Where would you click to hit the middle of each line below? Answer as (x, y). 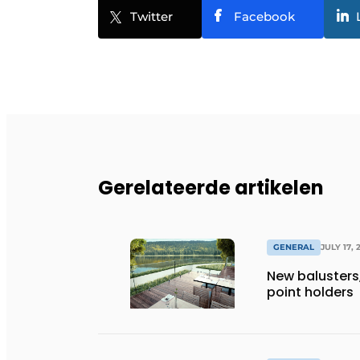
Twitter (151, 16)
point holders (310, 292)
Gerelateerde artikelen (211, 187)
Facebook (264, 16)
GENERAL (294, 247)
